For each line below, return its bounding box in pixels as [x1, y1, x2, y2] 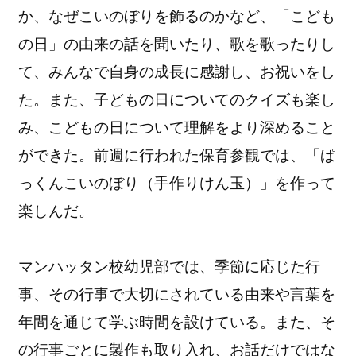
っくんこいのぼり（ [18, 174, 155, 192]
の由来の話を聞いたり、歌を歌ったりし [64, 35, 336, 52]
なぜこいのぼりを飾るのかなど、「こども [48, 7, 336, 25]
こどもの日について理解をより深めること [48, 118, 336, 136]
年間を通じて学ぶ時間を [18, 313, 185, 331]
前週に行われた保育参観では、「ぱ [94, 146, 336, 164]
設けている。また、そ [184, 313, 336, 331]
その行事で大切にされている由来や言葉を [48, 285, 336, 303]
